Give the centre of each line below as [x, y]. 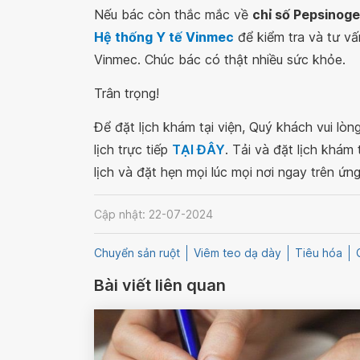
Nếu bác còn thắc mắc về [173, 14]
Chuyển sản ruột [137, 253]
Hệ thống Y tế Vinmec [164, 37]
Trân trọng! [127, 93]
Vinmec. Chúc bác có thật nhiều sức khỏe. [220, 59]
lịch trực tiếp [133, 149]
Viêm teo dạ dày [237, 253]
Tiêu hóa [319, 253]
